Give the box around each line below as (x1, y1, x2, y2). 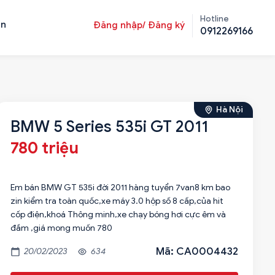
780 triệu (10, 138, 79, 158)
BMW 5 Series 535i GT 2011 (10, 117, 208, 136)
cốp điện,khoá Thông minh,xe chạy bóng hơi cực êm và (10, 209, 226, 220)
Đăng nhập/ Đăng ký (93, 20, 185, 31)
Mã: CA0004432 (156, 245, 238, 258)
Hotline (200, 14, 229, 24)
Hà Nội (216, 104, 243, 115)
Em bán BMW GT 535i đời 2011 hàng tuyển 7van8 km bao (10, 182, 230, 193)
